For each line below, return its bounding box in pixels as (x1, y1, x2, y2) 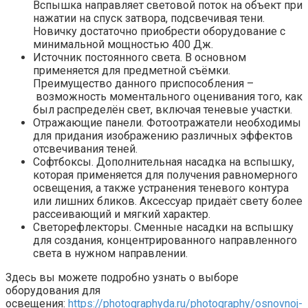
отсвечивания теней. (33, 142, 137, 155)
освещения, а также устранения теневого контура (33, 181, 289, 195)
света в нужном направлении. (33, 246, 188, 260)
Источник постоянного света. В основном (33, 50, 246, 64)
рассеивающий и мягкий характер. (33, 207, 210, 221)
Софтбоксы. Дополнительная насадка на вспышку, (33, 155, 294, 168)
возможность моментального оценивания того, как (33, 89, 302, 103)
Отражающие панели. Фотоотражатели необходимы (33, 115, 301, 129)
